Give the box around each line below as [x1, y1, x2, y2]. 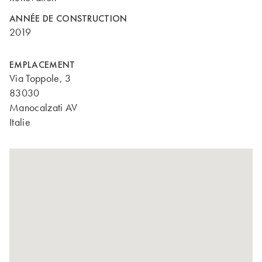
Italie [9, 116, 30, 129]
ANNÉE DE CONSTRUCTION [9, 12, 127, 25]
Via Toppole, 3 [9, 72, 71, 85]
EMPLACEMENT [9, 58, 75, 71]
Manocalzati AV [9, 101, 78, 114]
